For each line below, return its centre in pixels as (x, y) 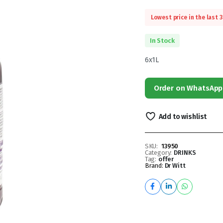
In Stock (162, 40)
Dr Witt (175, 165)
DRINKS (185, 152)
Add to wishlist (183, 116)
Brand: (155, 165)
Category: (158, 152)
